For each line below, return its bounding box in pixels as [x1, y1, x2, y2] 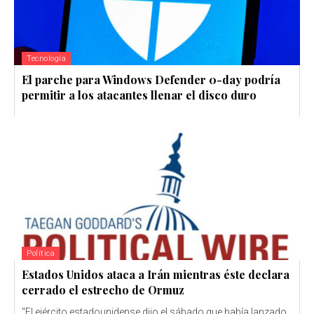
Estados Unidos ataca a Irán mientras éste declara [22, 266, 289, 282]
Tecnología [27, 53, 66, 63]
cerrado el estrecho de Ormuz [22, 282, 184, 297]
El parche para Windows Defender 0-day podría [22, 71, 280, 87]
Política [27, 248, 55, 258]
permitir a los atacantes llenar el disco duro [22, 87, 257, 102]
